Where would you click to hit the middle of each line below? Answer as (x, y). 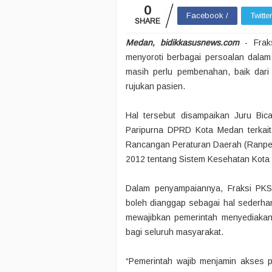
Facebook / (207, 15)
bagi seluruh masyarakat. (175, 232)
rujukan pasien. (155, 86)
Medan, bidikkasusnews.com (183, 42)
